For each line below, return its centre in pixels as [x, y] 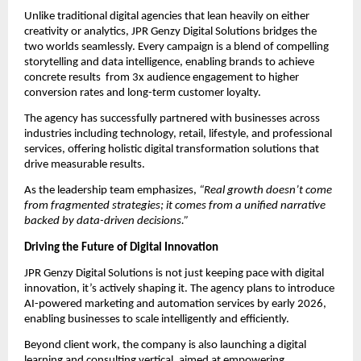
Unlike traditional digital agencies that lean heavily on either [167, 16]
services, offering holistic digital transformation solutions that [172, 150]
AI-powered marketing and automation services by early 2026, [175, 305]
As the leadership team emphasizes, [112, 191]
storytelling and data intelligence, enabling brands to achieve [169, 62]
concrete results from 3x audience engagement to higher [162, 77]
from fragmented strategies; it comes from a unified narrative [175, 206]
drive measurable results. [85, 165]
